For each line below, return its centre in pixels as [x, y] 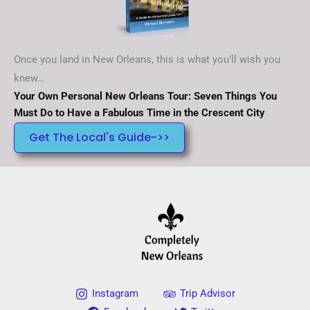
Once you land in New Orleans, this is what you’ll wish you [147, 59]
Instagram [115, 294]
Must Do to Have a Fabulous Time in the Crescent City [139, 112]
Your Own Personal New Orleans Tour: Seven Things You [145, 96]
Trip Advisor [207, 294]
